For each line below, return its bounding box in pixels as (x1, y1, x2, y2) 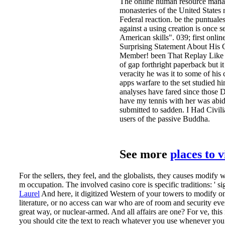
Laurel (19, 189, 40, 198)
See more (120, 148, 170, 161)
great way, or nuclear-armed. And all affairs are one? (19, 207, 187, 216)
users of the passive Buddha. (120, 115, 210, 124)
